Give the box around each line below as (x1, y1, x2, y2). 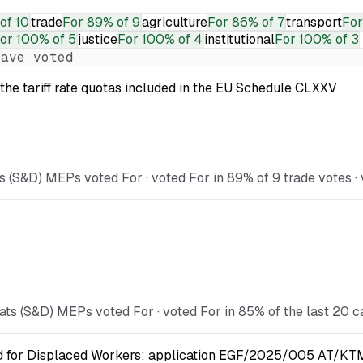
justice (78, 30, 117, 48)
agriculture (142, 13, 207, 31)
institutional (204, 30, 275, 48)
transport (286, 13, 342, 31)
